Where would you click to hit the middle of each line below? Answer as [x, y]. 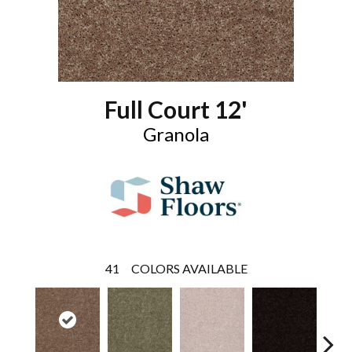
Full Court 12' [176, 109]
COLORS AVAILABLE [189, 268]
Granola [176, 134]
